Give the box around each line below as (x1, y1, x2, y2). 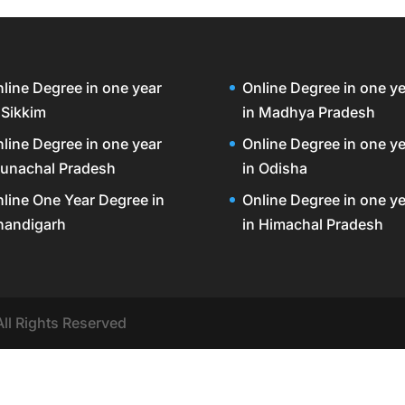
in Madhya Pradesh (241, 102, 375, 121)
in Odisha (241, 158, 307, 177)
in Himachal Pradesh (241, 214, 383, 233)
